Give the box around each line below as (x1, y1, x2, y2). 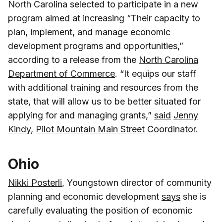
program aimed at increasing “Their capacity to (8, 12, 200, 23)
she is (180, 191, 206, 202)
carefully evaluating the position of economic (8, 205, 192, 216)
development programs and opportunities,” (8, 40, 183, 51)
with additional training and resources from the (8, 82, 198, 93)
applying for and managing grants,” (8, 110, 154, 120)
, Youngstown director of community (62, 177, 212, 188)
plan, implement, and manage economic (8, 26, 170, 37)
